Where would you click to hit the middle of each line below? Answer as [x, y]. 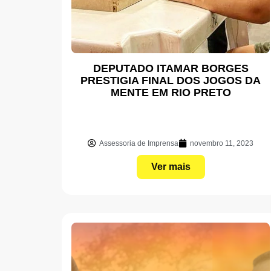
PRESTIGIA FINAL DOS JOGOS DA [171, 80]
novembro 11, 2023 [222, 143]
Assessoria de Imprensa [139, 143]
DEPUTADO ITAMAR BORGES [171, 68]
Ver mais [171, 166]
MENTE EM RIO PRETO [171, 92]
